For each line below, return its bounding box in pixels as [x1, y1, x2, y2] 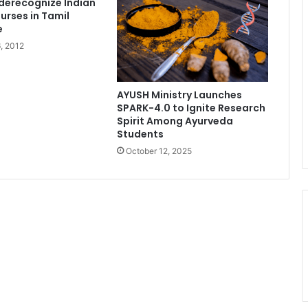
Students [116, 127, 164, 142]
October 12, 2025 [125, 146, 192, 157]
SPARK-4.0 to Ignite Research [116, 101, 265, 115]
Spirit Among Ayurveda [116, 114, 233, 129]
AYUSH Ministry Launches [116, 88, 242, 102]
